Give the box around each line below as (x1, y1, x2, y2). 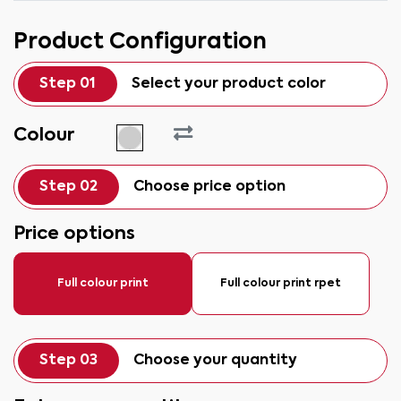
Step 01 (39, 77, 96, 91)
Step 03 (39, 354, 98, 368)
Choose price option (133, 180, 286, 194)
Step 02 (39, 180, 98, 194)
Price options (13, 226, 135, 243)
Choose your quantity (133, 354, 297, 368)
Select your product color (132, 77, 326, 91)
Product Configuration (13, 31, 267, 53)
